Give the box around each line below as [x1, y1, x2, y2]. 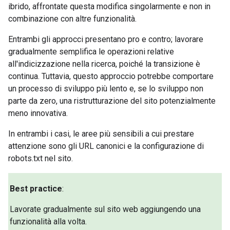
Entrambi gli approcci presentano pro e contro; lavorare [8, 34, 203, 44]
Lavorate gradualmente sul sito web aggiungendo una [10, 204, 201, 214]
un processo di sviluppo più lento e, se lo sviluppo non [8, 83, 203, 93]
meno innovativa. [8, 108, 68, 118]
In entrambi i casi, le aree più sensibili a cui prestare [8, 128, 194, 139]
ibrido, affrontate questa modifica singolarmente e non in [8, 1, 210, 11]
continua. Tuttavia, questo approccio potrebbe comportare [8, 71, 214, 81]
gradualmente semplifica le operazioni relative [8, 46, 174, 56]
